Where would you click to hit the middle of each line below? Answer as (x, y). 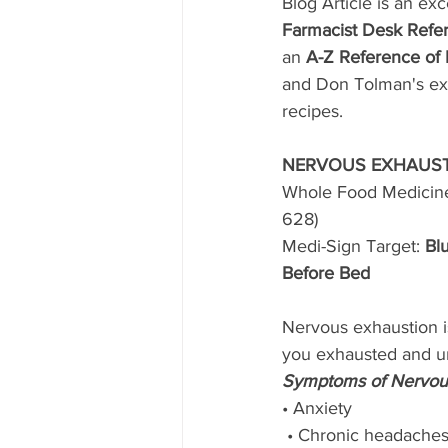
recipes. (315, 111)
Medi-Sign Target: (353, 246)
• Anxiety (317, 408)
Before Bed (326, 273)
